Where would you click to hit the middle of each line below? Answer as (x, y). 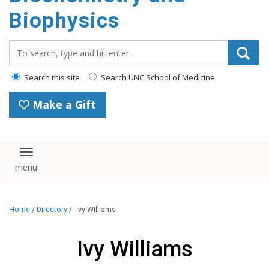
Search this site (51, 77)
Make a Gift (63, 104)
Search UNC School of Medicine (157, 77)
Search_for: (35, 46)
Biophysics (64, 21)
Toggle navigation (71, 157)
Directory (52, 209)
